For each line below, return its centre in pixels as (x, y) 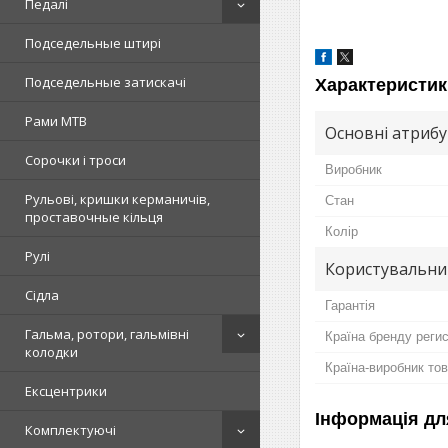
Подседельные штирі (93, 43)
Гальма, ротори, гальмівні (107, 334)
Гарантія (350, 305)
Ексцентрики (66, 391)
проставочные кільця (94, 217)
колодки (51, 352)
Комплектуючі (70, 430)
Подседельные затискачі (105, 82)
